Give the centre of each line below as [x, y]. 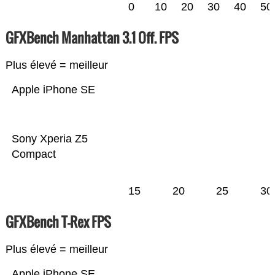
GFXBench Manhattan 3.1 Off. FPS [92, 38]
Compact [33, 154]
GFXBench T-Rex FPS [58, 222]
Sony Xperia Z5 [49, 139]
